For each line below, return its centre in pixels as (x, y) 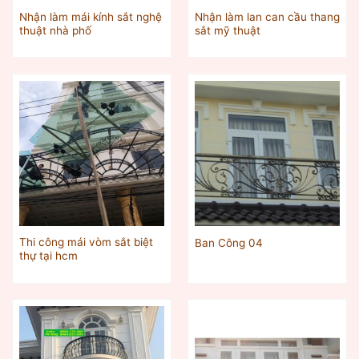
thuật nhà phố (55, 30)
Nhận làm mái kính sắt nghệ (90, 16)
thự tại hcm (48, 256)
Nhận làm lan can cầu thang (267, 16)
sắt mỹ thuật (227, 30)
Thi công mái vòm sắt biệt (86, 242)
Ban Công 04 (228, 242)
